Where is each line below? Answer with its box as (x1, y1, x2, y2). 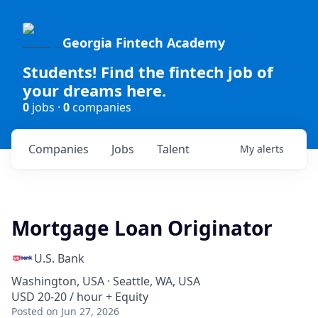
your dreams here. (23, 79, 166, 101)
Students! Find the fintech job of (23, 61, 273, 82)
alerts (257, 142, 284, 155)
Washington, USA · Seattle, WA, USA (11, 273, 200, 289)
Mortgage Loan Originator (11, 214, 273, 241)
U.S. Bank (34, 251, 84, 266)
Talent (157, 141, 190, 157)
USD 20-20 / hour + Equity (11, 289, 148, 305)
